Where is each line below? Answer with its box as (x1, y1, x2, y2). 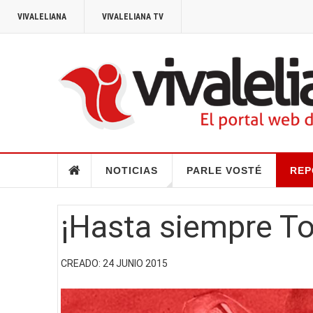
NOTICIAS (105, 164, 158, 176)
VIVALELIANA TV (102, 12, 163, 22)
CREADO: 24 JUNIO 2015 (61, 257, 168, 269)
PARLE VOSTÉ (186, 164, 262, 176)
